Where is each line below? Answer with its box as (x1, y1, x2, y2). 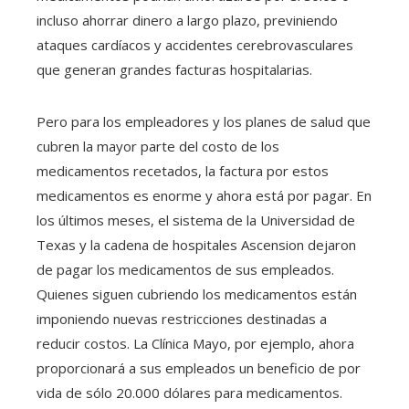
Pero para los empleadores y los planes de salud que (37, 112, 371, 131)
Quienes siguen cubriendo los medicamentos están (37, 285, 357, 304)
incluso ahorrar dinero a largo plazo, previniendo (37, 11, 338, 30)
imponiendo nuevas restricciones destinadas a (37, 309, 327, 329)
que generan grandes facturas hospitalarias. (37, 60, 312, 79)
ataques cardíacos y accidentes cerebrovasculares (37, 36, 353, 55)
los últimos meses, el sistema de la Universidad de (37, 211, 355, 230)
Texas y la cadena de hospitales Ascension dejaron (37, 236, 356, 255)
